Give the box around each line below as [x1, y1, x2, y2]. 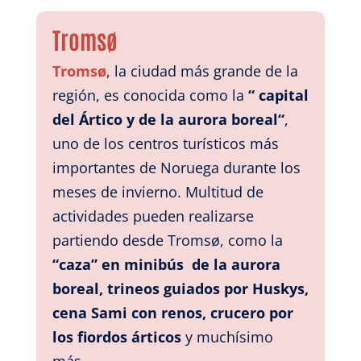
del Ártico [52, 109, 122, 129]
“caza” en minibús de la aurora [52, 254, 280, 274]
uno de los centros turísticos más [52, 133, 279, 153]
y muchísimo [185, 326, 273, 346]
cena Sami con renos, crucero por [52, 302, 293, 322]
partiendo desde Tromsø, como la [52, 230, 283, 250]
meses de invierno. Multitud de [52, 181, 263, 201]
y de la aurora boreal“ [126, 109, 284, 129]
